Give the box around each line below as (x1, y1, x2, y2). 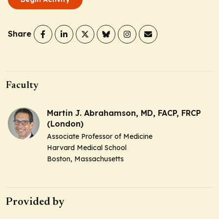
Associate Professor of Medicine (47, 131, 153, 141)
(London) (47, 118, 84, 129)
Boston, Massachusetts (47, 154, 124, 163)
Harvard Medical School (47, 143, 127, 152)
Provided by (6, 197, 65, 208)
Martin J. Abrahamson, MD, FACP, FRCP (47, 108, 201, 118)
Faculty (6, 80, 39, 90)
